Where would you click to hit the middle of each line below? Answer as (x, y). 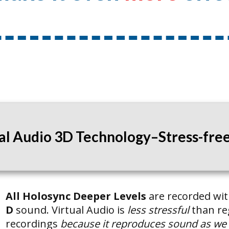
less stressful (158, 210)
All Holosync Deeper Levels (77, 196)
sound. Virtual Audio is (71, 210)
